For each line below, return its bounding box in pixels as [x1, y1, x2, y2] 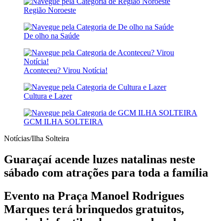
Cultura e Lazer [24, 92, 72, 100]
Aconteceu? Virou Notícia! [24, 66, 108, 74]
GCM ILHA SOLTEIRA [24, 117, 103, 126]
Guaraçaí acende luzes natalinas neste [4, 152, 195, 166]
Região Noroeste [24, 6, 76, 14]
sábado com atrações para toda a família [4, 166, 208, 179]
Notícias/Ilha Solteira [4, 134, 69, 143]
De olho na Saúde [24, 32, 79, 40]
